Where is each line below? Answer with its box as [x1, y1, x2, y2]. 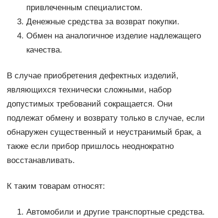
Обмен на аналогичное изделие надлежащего [26, 31, 201, 41]
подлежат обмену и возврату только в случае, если [6, 113, 205, 123]
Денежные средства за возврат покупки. [26, 17, 180, 27]
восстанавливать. [6, 156, 75, 165]
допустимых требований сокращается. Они [6, 99, 173, 109]
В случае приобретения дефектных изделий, [6, 71, 179, 81]
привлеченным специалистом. [26, 3, 143, 13]
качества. [26, 45, 62, 55]
